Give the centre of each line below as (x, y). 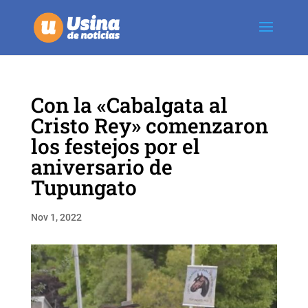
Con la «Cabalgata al (129, 105)
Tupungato (84, 187)
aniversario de (101, 167)
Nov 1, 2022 (56, 217)
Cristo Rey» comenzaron (149, 125)
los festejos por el (115, 146)
